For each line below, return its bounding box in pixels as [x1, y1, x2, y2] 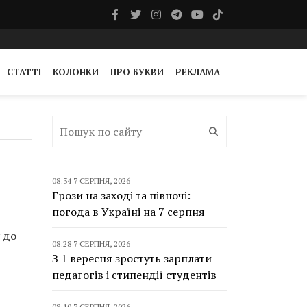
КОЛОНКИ [53, 66, 99, 78]
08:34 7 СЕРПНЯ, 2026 [52, 175, 130, 186]
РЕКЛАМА [175, 66, 220, 78]
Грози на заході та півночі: [52, 188, 191, 203]
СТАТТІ [7, 66, 41, 78]
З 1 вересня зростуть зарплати [52, 251, 212, 266]
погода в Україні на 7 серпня [52, 204, 205, 219]
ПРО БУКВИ [110, 66, 164, 78]
